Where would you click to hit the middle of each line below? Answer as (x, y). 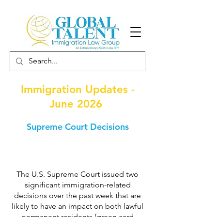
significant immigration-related (77, 185)
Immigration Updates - (77, 89)
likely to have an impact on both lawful (77, 206)
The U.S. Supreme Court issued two (77, 174)
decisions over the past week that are (77, 195)
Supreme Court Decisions (77, 127)
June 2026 (77, 104)
